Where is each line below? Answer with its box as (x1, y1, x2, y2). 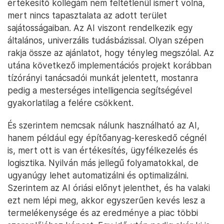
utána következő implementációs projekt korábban (7, 59, 211, 70)
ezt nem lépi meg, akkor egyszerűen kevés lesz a (7, 194, 205, 205)
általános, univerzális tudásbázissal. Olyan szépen (7, 34, 203, 45)
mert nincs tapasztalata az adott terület (7, 9, 167, 20)
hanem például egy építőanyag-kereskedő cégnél (7, 132, 206, 143)
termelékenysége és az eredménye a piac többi (7, 207, 198, 218)
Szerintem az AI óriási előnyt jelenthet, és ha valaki (7, 182, 210, 193)
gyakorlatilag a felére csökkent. (7, 97, 133, 108)
